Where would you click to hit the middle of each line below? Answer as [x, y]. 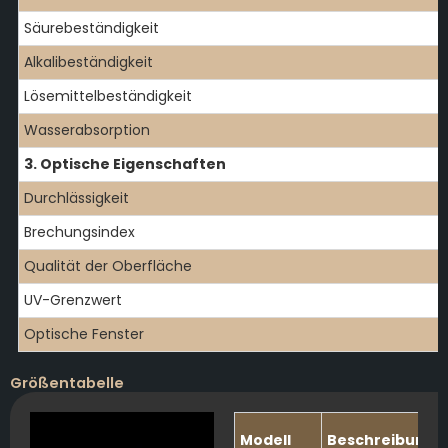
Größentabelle [67, 382]
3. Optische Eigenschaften [125, 163]
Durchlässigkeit [76, 197]
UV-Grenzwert [73, 299]
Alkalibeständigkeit [88, 61]
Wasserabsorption [87, 129]
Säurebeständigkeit [91, 27]
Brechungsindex [79, 231]
